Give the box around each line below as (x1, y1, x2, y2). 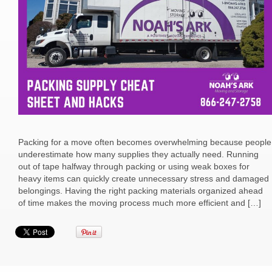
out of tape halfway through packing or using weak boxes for (18, 161, 250, 172)
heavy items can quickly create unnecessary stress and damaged (18, 174, 269, 184)
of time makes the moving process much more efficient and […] (18, 198, 261, 208)
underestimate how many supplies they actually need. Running (18, 149, 259, 160)
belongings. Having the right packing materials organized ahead (18, 186, 263, 196)
